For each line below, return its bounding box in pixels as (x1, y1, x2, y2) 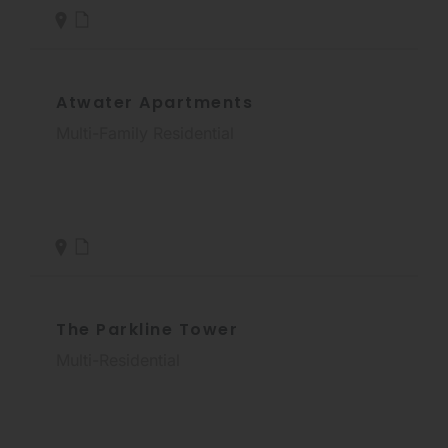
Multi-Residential (56, 349, 180, 370)
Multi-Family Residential (56, 122, 234, 143)
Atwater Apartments (56, 90, 253, 114)
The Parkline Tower (56, 317, 238, 341)
